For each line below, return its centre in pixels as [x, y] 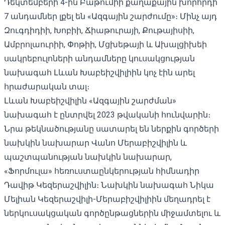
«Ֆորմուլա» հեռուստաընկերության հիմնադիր [102, 171]
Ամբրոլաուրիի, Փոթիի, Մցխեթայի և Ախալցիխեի [105, 44]
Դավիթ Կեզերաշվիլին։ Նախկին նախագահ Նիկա [109, 185]
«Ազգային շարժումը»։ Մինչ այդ [151, 16]
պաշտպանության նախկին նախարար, [88, 157]
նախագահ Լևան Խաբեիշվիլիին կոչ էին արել [99, 72]
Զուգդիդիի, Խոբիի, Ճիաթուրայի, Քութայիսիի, [99, 30]
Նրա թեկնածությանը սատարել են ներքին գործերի [111, 129]
